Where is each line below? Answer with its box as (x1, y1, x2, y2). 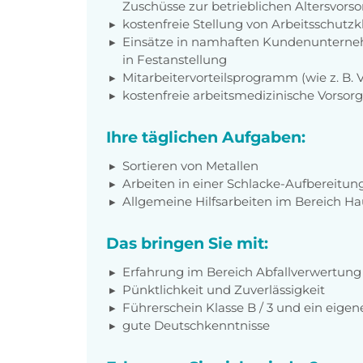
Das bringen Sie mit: (106, 233, 268, 253)
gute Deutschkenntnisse (122, 317, 270, 333)
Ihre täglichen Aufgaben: (106, 126, 305, 147)
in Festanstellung (122, 51, 227, 67)
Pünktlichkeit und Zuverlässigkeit (122, 281, 325, 297)
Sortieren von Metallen (122, 157, 258, 173)
